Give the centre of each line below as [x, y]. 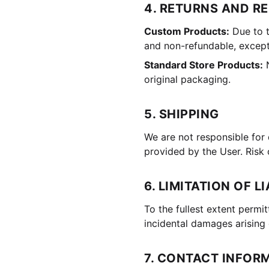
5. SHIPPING [182, 114]
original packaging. [187, 79]
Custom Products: [187, 31]
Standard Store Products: [204, 65]
